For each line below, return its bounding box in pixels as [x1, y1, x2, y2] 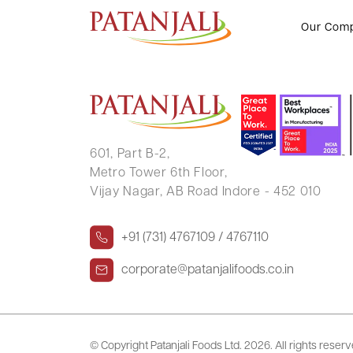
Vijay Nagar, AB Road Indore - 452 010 [90, 186, 321, 199]
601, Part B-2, [90, 148, 170, 161]
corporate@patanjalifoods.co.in [121, 263, 294, 277]
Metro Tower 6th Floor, [90, 167, 228, 180]
